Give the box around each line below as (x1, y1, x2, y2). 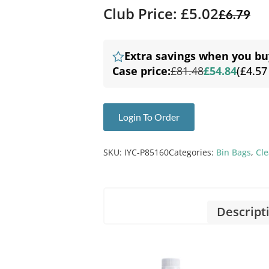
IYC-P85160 (124, 147, 169, 159)
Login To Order (118, 111, 180, 123)
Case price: (112, 64, 171, 79)
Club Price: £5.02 (103, 4, 219, 24)
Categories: (169, 147, 216, 159)
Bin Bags (216, 147, 251, 159)
